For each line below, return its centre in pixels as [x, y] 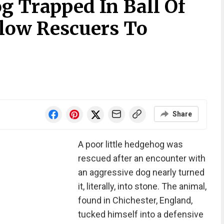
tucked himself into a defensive [140, 214]
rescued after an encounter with [141, 158]
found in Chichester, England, [135, 200]
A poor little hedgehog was [130, 144]
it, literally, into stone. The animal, [142, 186]
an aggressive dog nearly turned [141, 172]
